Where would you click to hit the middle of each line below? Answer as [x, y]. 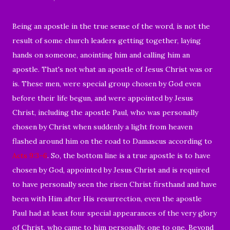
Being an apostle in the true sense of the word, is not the [111, 26]
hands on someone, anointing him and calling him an [101, 55]
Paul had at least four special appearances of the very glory [114, 213]
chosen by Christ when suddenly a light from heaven [102, 127]
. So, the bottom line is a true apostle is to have [129, 155]
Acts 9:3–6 [30, 155]
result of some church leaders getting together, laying [107, 40]
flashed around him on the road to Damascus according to [112, 141]
